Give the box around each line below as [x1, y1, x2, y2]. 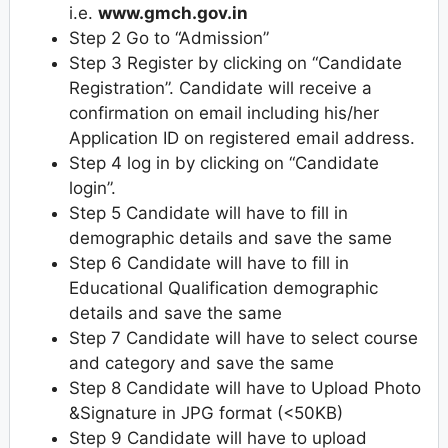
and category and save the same [69, 352, 334, 373]
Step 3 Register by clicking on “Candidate [69, 52, 402, 73]
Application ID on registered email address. [69, 127, 415, 148]
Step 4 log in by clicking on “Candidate [69, 152, 379, 173]
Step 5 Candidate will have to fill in [69, 202, 348, 223]
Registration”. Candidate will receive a [69, 77, 372, 98]
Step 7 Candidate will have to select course [69, 327, 418, 348]
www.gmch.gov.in [98, 2, 248, 23]
